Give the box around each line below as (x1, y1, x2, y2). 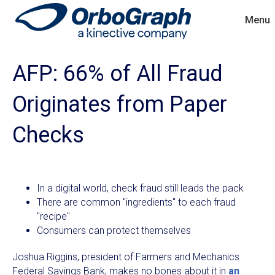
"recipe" (37, 211, 70, 222)
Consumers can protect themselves (37, 225, 191, 236)
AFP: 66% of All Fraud (12, 61, 223, 87)
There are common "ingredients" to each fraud (37, 196, 236, 208)
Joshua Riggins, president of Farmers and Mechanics (12, 251, 239, 263)
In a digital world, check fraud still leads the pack (37, 182, 244, 194)
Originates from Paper (12, 91, 227, 117)
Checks (12, 122, 84, 148)
